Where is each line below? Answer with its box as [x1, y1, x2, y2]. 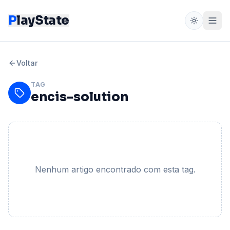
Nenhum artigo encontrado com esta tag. [34, 164, 196, 175]
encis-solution [31, 89, 128, 105]
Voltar [16, 59, 37, 67]
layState [16, 13, 69, 28]
